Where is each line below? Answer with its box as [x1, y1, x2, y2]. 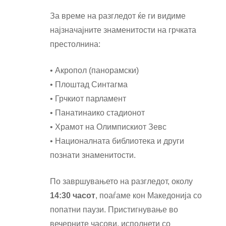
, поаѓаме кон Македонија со [95, 191, 202, 200]
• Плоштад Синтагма [50, 80, 128, 89]
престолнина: [50, 40, 100, 49]
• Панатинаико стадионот [50, 108, 145, 118]
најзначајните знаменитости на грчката [50, 26, 196, 35]
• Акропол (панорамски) [50, 66, 139, 75]
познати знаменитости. [50, 151, 136, 160]
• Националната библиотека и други [50, 137, 184, 146]
